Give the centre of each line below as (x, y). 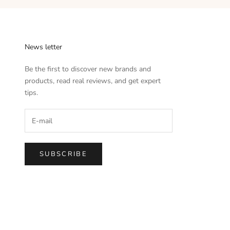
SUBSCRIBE (64, 154)
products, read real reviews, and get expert (93, 81)
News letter (43, 47)
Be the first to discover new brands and (88, 69)
